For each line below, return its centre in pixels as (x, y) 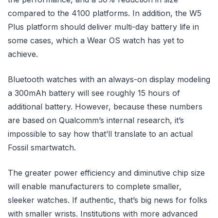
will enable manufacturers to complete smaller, (95, 186)
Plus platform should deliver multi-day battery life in (103, 27)
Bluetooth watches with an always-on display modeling (109, 79)
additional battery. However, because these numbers (105, 107)
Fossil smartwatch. (42, 147)
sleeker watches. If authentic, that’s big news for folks (108, 200)
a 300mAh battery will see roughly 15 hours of (94, 93)
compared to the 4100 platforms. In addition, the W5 (105, 13)
